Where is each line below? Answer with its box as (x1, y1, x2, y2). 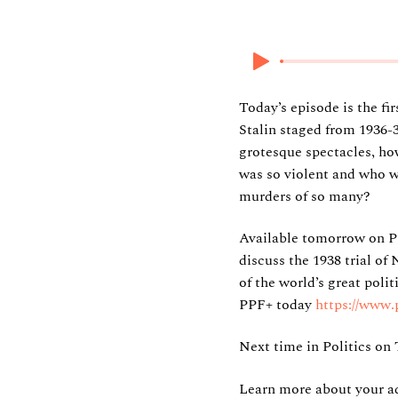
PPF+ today (238, 294, 315, 316)
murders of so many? (238, 185, 370, 207)
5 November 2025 (238, 3, 393, 25)
